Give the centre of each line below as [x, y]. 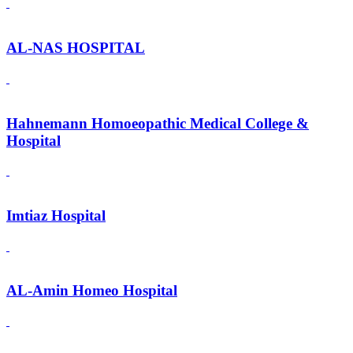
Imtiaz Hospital [56, 215]
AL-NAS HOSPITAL [76, 48]
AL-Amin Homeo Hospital [92, 291]
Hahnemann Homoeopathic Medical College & [158, 123]
